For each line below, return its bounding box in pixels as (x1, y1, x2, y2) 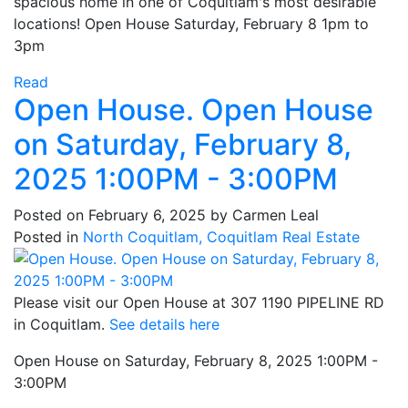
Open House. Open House (14, 92, 373, 128)
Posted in (14, 228, 78, 247)
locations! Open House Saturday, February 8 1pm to (14, 15, 369, 34)
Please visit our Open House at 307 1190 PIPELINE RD (14, 293, 384, 312)
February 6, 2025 (88, 206, 206, 225)
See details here (109, 315, 219, 334)
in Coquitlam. (14, 315, 109, 334)
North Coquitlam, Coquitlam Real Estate (83, 228, 360, 247)
